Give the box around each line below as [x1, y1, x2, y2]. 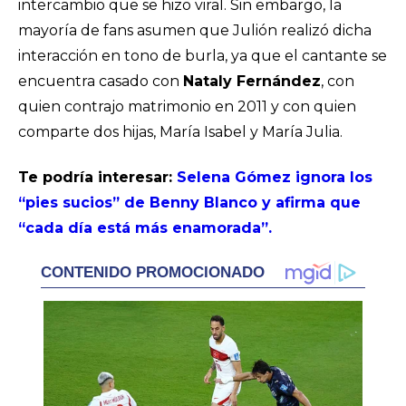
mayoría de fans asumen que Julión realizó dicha [18, 22, 372, 39]
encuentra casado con [18, 72, 183, 90]
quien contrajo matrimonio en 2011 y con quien [18, 98, 356, 115]
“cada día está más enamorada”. [18, 219, 272, 237]
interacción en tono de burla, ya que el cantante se [18, 47, 387, 64]
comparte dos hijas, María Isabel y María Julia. [18, 123, 343, 140]
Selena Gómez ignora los [177, 169, 372, 186]
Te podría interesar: [18, 169, 177, 186]
